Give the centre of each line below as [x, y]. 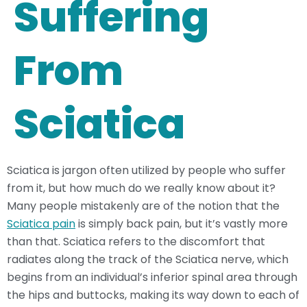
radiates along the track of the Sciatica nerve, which [148, 259]
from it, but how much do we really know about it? [141, 188]
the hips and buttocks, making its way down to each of [153, 295]
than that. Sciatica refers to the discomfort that [136, 241]
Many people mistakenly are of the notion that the [143, 206]
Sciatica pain [41, 223]
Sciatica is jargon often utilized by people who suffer [146, 170]
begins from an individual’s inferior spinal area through [152, 277]
